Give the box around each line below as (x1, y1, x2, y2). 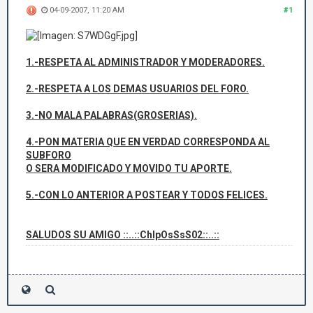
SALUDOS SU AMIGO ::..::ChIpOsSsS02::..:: (26, 229, 219, 241)
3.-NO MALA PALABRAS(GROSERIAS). (26, 110, 197, 122)
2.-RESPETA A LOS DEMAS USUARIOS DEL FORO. (26, 83, 249, 95)
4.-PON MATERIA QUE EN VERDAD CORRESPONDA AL (26, 136, 270, 148)
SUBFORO (26, 150, 71, 161)
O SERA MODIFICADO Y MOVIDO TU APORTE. (26, 163, 232, 175)
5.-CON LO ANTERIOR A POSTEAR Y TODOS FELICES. (26, 189, 268, 201)
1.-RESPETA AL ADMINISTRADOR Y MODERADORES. (26, 57, 265, 68)
